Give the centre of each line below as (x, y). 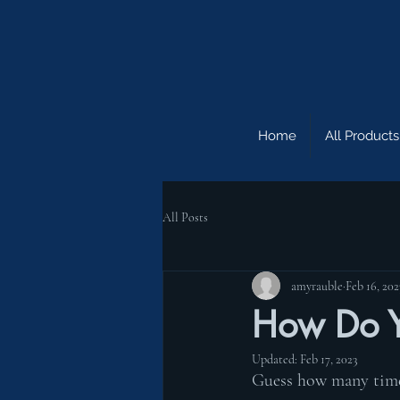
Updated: (276, 360)
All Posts (185, 217)
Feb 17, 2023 (329, 360)
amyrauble (317, 286)
